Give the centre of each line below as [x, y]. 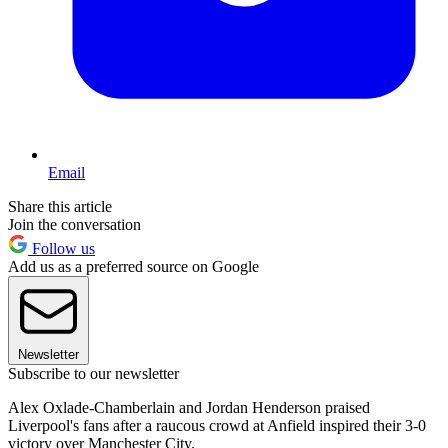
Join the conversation [74, 225]
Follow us [61, 249]
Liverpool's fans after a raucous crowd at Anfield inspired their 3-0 [217, 426]
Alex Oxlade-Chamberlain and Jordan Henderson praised [189, 408]
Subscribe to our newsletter [93, 374]
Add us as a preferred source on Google [133, 267]
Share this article [60, 207]
